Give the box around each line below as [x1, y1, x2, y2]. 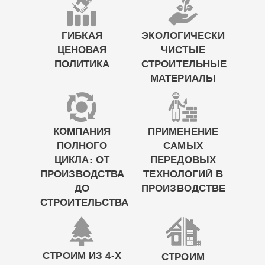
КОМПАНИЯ [53, 124, 111, 139]
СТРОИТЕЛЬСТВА [40, 195, 129, 210]
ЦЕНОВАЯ [57, 43, 107, 57]
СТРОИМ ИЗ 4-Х [43, 248, 121, 263]
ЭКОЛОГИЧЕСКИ [141, 28, 225, 43]
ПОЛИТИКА [54, 57, 110, 72]
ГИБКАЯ [62, 28, 102, 43]
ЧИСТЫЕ [161, 43, 205, 57]
